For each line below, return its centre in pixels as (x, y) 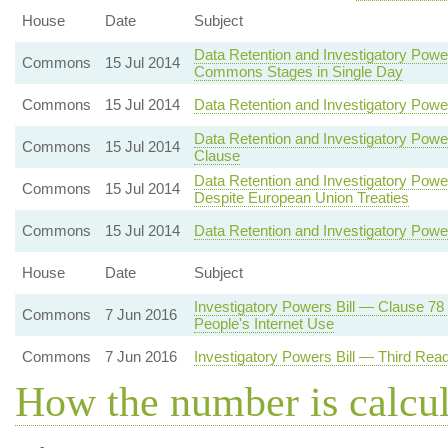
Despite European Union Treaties (301, 197)
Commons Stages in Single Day (298, 71)
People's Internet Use (263, 323)
